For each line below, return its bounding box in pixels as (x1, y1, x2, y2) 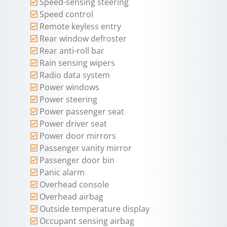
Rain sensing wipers (40, 57, 115, 69)
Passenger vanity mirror (40, 142, 132, 154)
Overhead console (40, 179, 109, 191)
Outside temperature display (40, 203, 149, 215)
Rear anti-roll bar (40, 45, 104, 57)
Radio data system (40, 69, 110, 81)
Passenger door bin (40, 155, 115, 166)
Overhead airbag (40, 191, 103, 203)
